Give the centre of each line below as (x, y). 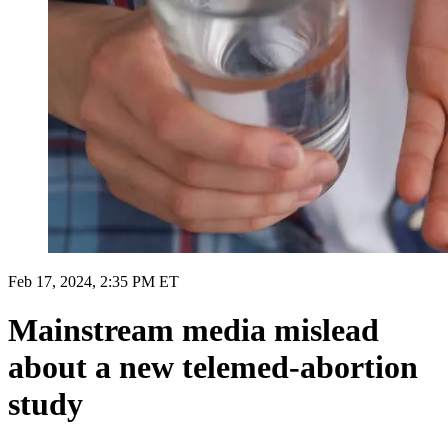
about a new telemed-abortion (213, 367)
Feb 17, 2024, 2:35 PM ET (93, 281)
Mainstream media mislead (193, 330)
